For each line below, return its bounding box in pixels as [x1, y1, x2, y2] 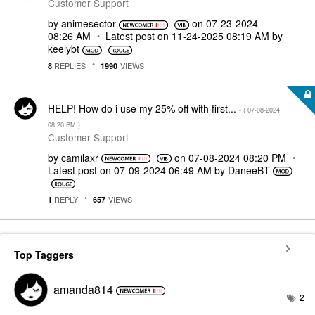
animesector [61, 16, 116, 30]
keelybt [48, 41, 79, 56]
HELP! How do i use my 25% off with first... [48, 101, 239, 115]
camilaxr [61, 150, 98, 165]
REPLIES [52, 59, 86, 71]
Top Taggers [14, 247, 74, 262]
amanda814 [53, 281, 113, 297]
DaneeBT [228, 162, 270, 177]
